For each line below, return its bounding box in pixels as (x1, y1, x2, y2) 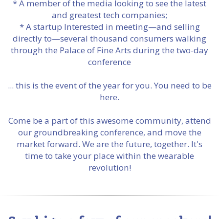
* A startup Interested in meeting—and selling (19, 21, 200, 32)
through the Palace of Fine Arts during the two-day (11, 44, 208, 56)
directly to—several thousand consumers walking (13, 33, 206, 44)
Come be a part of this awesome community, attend (8, 115, 211, 126)
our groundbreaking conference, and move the (18, 127, 201, 138)
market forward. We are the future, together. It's (17, 138, 202, 150)
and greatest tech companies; (52, 9, 167, 21)
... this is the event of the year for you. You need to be (7, 80, 212, 91)
